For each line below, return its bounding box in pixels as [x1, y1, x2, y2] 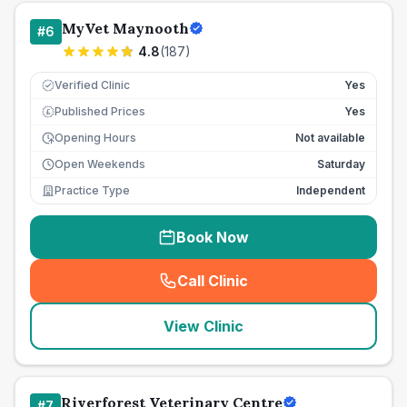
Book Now [176, 228, 249, 246]
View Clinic [164, 317, 243, 335]
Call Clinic [177, 272, 248, 290]
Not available [295, 131, 365, 144]
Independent [296, 184, 365, 197]
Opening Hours [55, 131, 136, 144]
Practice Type [55, 184, 130, 197]
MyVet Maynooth [62, 19, 189, 37]
